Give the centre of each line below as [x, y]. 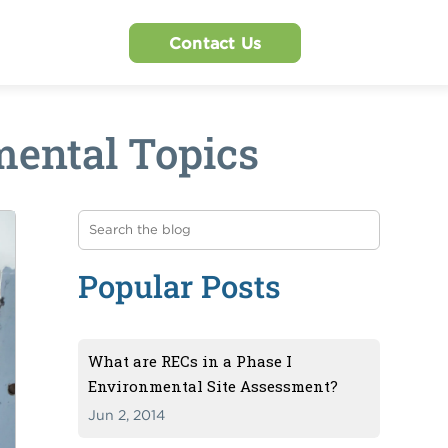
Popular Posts [180, 285]
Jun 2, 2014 [127, 414]
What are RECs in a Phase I [190, 360]
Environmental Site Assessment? [213, 385]
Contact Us [214, 42]
